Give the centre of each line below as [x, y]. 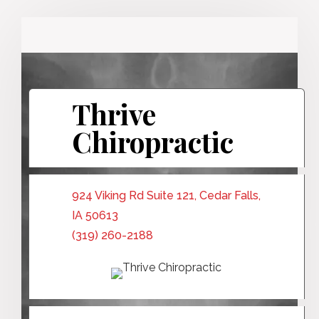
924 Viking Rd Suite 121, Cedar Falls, [166, 195]
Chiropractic [153, 141]
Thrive [114, 114]
